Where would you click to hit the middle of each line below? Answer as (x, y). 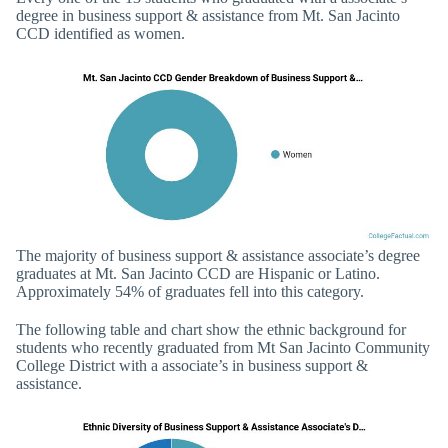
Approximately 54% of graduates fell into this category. (190, 292)
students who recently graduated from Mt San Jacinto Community (223, 347)
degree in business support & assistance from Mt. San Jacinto (208, 16)
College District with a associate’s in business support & (192, 365)
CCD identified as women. (100, 34)
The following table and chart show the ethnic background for (211, 329)
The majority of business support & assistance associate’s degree (218, 256)
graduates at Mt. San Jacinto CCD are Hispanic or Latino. (198, 274)
